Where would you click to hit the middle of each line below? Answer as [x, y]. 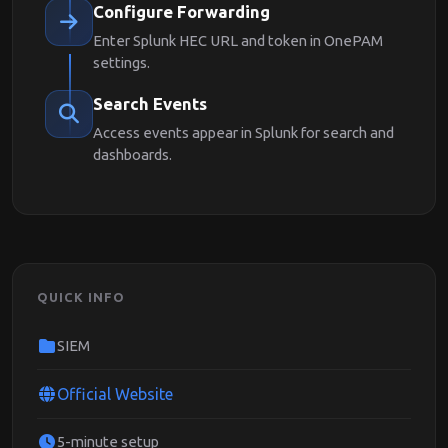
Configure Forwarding [181, 11]
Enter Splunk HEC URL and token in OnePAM [238, 40]
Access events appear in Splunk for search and [243, 132]
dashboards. [132, 154]
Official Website [115, 394]
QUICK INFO [81, 297]
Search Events [150, 103]
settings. [121, 62]
